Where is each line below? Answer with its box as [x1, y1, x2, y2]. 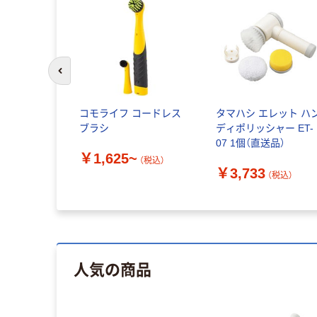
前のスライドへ [59, 71, 123, 83]
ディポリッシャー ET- [216, 122, 314, 134]
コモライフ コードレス [79, 108, 181, 120]
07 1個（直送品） [216, 137, 286, 149]
